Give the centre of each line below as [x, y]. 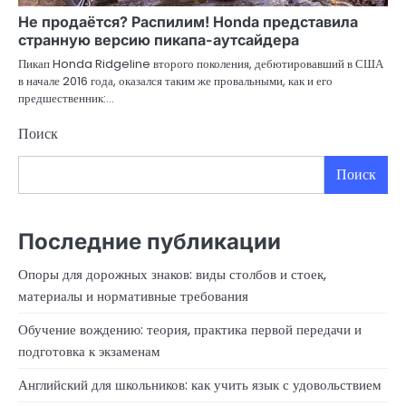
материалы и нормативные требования [133, 296]
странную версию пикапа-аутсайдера [159, 40]
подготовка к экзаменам [89, 352]
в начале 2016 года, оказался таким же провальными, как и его [175, 82]
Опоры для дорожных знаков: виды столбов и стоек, [172, 275]
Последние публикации [150, 242]
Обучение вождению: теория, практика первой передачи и [190, 330]
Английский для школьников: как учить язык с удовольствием [200, 385]
